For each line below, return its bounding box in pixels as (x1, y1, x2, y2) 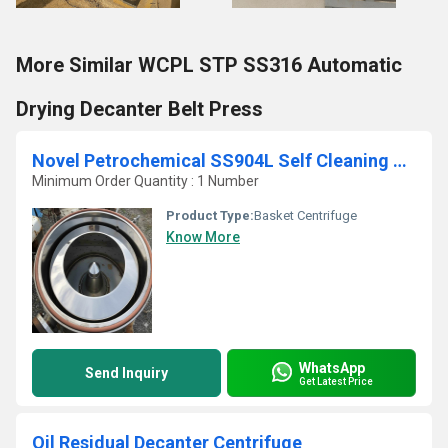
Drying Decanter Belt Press (16, 97, 263, 121)
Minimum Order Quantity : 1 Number (32, 173, 259, 189)
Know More (166, 229, 240, 245)
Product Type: (166, 208, 254, 223)
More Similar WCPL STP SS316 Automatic (16, 53, 402, 77)
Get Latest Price (299, 375, 373, 387)
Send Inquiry (85, 365, 168, 381)
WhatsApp (299, 359, 365, 376)
